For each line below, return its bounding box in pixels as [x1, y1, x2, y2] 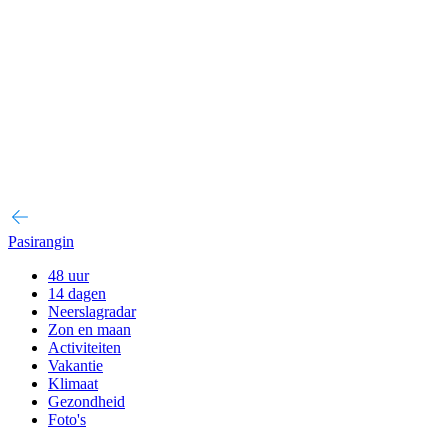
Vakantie [48, 357, 103, 374]
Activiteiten [48, 339, 121, 356]
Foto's [48, 411, 86, 428]
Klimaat [48, 375, 98, 392]
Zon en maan [48, 321, 131, 338]
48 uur [48, 267, 89, 284]
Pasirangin [8, 233, 74, 250]
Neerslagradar [48, 303, 136, 320]
